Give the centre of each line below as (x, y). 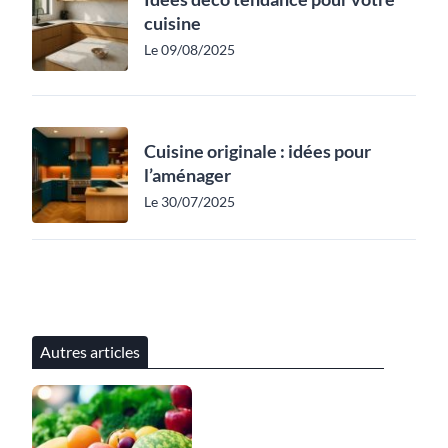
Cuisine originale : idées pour (257, 150)
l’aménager (187, 174)
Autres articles (90, 351)
